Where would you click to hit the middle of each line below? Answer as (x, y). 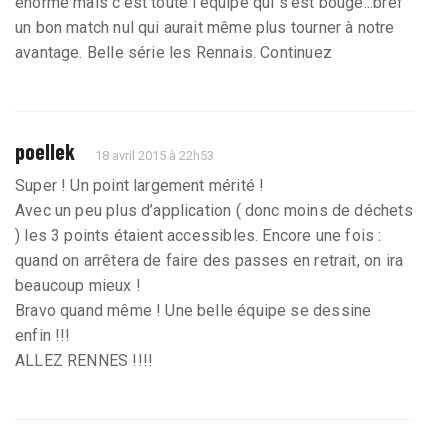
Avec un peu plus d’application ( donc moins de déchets (214, 210)
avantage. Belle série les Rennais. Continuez (173, 52)
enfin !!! (43, 335)
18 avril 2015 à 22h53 (155, 155)
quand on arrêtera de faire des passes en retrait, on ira (209, 260)
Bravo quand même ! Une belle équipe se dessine (193, 310)
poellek (45, 150)
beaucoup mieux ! (78, 285)
